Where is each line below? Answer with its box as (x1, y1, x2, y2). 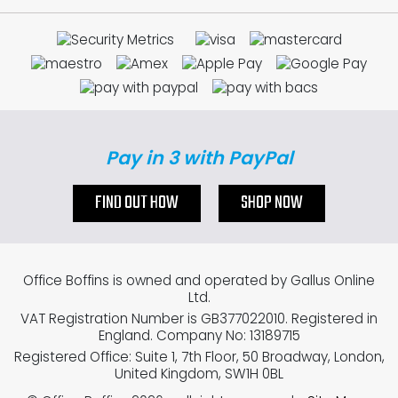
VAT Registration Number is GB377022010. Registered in (20, 308, 378, 328)
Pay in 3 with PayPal (105, 145, 293, 171)
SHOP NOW (241, 189, 303, 218)
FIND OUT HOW (95, 189, 179, 218)
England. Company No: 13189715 (98, 325, 300, 345)
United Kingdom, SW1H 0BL (115, 363, 283, 383)
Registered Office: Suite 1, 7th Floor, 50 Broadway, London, (13, 346, 385, 366)
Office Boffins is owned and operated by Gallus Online (23, 271, 375, 290)
